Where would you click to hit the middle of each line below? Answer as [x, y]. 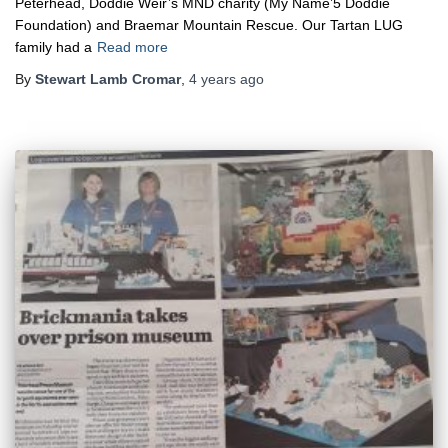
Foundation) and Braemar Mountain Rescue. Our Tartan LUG [209, 25]
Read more [132, 47]
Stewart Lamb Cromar [108, 79]
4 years [212, 79]
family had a [53, 47]
